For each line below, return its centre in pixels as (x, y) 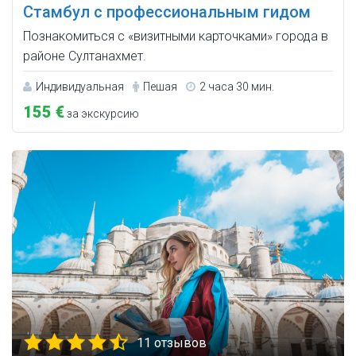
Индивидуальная (80, 87)
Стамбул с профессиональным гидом (167, 12)
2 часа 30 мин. (237, 87)
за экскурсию (102, 114)
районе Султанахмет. (85, 56)
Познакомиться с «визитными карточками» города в (176, 37)
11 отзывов (172, 343)
